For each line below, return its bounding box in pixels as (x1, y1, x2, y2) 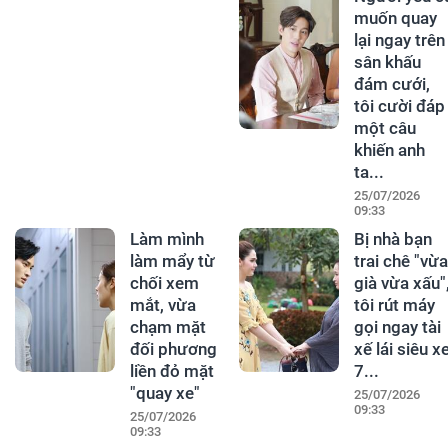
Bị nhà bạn (353, 228, 432, 249)
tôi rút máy (353, 294, 435, 315)
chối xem (129, 272, 199, 293)
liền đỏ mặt (129, 360, 214, 381)
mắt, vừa (129, 294, 196, 315)
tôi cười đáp (353, 95, 445, 116)
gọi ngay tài (353, 316, 441, 337)
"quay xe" (129, 382, 200, 403)
